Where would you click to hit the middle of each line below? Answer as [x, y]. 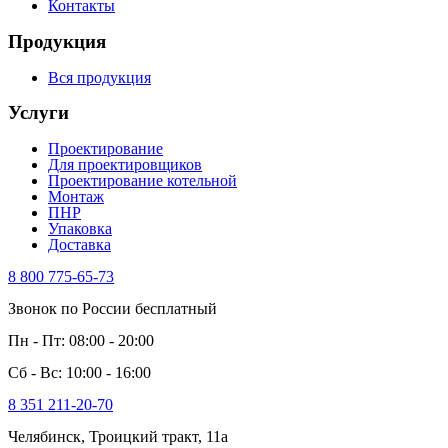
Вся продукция [99, 77]
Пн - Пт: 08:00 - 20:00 [81, 340]
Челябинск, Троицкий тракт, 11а [118, 436]
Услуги [38, 113]
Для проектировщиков [125, 164]
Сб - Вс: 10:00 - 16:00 [79, 372]
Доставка [79, 244]
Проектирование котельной [142, 180]
